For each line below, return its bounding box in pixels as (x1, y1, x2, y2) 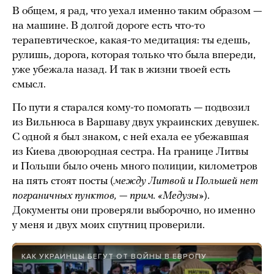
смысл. (12, 78, 46, 91)
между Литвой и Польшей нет (114, 175, 258, 187)
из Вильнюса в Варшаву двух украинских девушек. (12, 116, 259, 128)
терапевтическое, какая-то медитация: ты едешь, (12, 34, 250, 46)
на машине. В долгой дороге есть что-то (12, 20, 205, 32)
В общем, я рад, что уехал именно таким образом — (12, 5, 262, 17)
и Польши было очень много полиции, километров (12, 160, 257, 172)
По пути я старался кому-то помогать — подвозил (12, 102, 250, 114)
